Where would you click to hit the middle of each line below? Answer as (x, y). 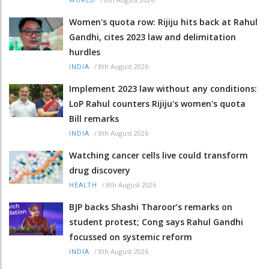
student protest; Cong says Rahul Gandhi (156, 222)
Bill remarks (94, 118)
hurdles (85, 52)
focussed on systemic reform (131, 237)
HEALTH (83, 185)
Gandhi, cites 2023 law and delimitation (153, 37)
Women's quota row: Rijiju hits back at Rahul (163, 22)
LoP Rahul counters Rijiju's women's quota (157, 103)
